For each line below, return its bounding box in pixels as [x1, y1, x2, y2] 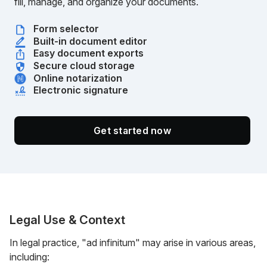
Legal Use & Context [10, 212, 125, 227]
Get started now [94, 124, 171, 136]
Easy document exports [33, 47, 144, 60]
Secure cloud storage [33, 59, 135, 72]
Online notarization [33, 72, 122, 84]
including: [10, 250, 49, 263]
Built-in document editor [33, 35, 147, 47]
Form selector [33, 23, 99, 35]
